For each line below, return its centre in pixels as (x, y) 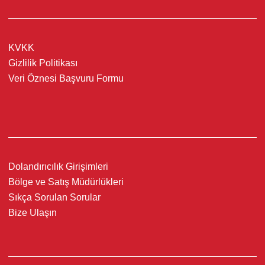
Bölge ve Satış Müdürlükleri (66, 182)
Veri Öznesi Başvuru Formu (66, 78)
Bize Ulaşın (33, 213)
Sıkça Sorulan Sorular (54, 197)
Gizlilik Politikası (43, 63)
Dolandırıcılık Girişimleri (58, 167)
